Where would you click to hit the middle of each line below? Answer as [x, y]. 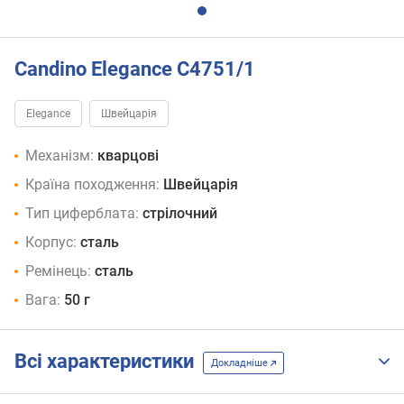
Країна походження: [92, 185]
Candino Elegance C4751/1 [135, 69]
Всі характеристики [109, 362]
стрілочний [180, 214]
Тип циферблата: [82, 214]
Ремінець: [58, 271]
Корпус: [51, 243]
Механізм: [60, 156]
